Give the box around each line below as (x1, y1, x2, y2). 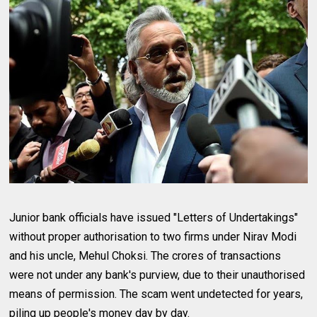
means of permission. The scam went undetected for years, (9, 287, 304, 301)
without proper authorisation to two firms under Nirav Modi (9, 230, 297, 244)
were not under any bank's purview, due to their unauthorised (9, 268, 306, 282)
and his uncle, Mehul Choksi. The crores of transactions (9, 249, 282, 263)
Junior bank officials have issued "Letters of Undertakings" (9, 211, 299, 225)
